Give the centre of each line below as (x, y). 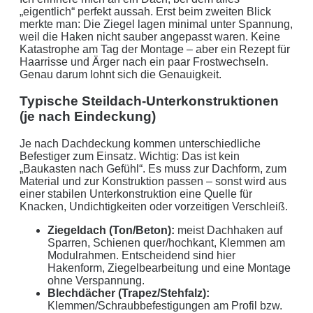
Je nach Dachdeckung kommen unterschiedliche (140, 144)
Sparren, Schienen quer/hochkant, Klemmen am (166, 243)
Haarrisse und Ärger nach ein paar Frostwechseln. (144, 61)
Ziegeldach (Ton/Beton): (111, 230)
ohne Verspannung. (96, 281)
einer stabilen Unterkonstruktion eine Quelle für (136, 194)
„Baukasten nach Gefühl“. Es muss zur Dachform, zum (153, 169)
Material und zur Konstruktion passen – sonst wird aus (153, 181)
